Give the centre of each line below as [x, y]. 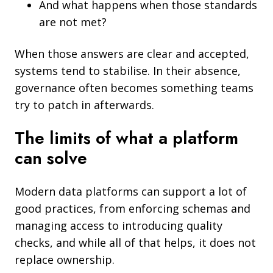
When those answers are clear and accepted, [132, 53]
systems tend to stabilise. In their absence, [128, 70]
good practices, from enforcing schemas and [133, 208]
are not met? [73, 22]
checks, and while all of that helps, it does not [135, 242]
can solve [51, 158]
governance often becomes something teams [134, 87]
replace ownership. [65, 259]
